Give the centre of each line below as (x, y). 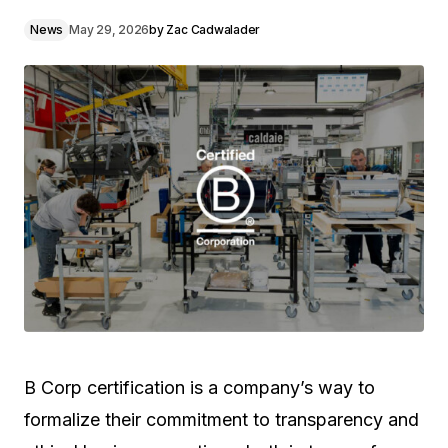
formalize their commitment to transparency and (221, 419)
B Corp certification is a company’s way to (199, 387)
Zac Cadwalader (213, 30)
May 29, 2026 (109, 30)
